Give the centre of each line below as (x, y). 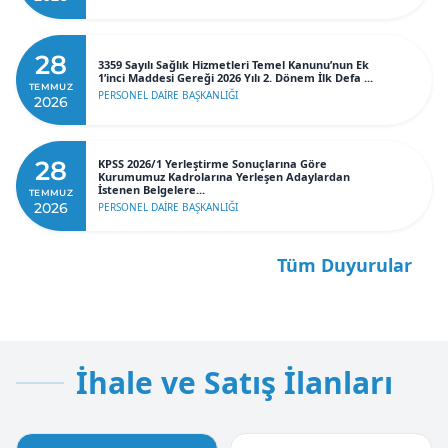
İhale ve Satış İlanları (234, 382)
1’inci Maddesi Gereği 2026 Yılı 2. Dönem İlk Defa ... (235, 77)
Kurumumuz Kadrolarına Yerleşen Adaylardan (224, 177)
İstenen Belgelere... (151, 190)
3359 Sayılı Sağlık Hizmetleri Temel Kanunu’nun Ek (233, 64)
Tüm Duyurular (345, 265)
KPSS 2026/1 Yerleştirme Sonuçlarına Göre (212, 164)
